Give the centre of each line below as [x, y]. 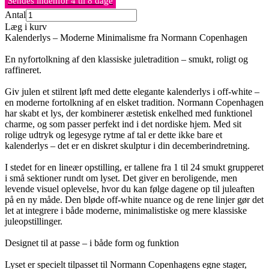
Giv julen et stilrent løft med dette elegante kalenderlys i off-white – [132, 92]
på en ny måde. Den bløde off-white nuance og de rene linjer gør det [134, 200]
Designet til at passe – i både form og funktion [92, 243]
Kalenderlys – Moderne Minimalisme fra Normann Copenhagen [126, 38]
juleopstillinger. [34, 222]
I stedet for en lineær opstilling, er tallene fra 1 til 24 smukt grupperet [134, 168]
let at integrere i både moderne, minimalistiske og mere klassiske [126, 211]
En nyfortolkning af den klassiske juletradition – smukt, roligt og [126, 59]
